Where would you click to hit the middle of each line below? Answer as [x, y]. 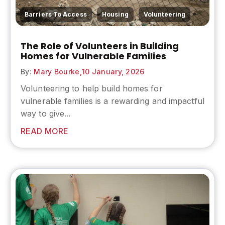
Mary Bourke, [57, 71]
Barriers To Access [56, 14]
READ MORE [44, 131]
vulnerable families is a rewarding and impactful [113, 101]
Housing [115, 14]
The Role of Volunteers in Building [100, 46]
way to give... [46, 113]
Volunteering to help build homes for [92, 88]
